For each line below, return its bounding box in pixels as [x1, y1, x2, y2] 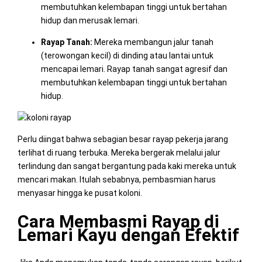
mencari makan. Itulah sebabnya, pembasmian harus [17, 174, 216, 184]
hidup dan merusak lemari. [40, 15, 139, 25]
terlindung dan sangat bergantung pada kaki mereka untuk [17, 161, 236, 171]
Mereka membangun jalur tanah [92, 37, 213, 47]
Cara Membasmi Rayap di [17, 211, 219, 232]
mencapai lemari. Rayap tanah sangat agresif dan [40, 64, 227, 74]
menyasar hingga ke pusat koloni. [17, 188, 142, 198]
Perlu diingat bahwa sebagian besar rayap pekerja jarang [17, 134, 228, 144]
